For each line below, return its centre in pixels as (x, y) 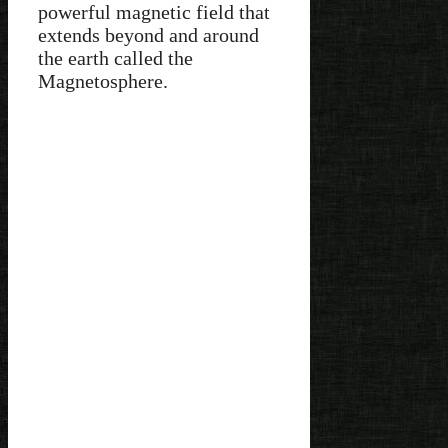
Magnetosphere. (103, 81)
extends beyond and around (148, 35)
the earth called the (115, 58)
